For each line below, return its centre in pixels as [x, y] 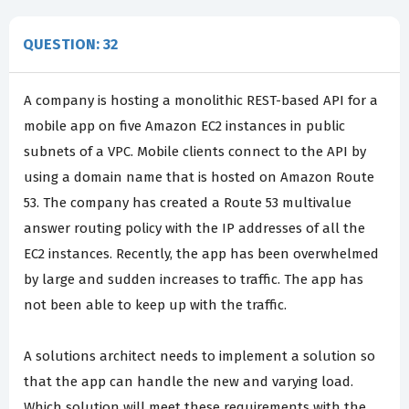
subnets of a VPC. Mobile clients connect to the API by [195, 151]
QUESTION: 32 [70, 44]
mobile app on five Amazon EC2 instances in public [184, 126]
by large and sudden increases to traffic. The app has [194, 279]
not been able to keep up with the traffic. [155, 304]
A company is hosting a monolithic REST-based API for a [201, 100]
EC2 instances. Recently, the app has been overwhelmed [201, 253]
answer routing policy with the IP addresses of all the [194, 228]
